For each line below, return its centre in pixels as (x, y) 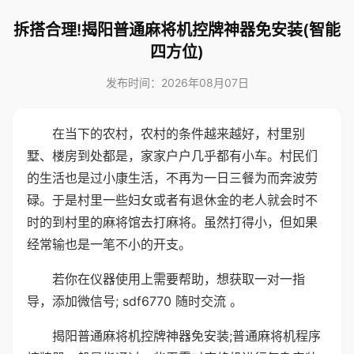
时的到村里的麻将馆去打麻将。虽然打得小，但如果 (172, 222)
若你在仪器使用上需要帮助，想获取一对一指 (179, 279)
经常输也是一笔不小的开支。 (109, 244)
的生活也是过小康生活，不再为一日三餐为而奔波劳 (172, 178)
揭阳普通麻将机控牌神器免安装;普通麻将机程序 (186, 336)
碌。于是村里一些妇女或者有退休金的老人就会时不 (172, 200)
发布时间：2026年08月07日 (177, 83)
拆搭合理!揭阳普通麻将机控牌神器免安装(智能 (177, 30)
